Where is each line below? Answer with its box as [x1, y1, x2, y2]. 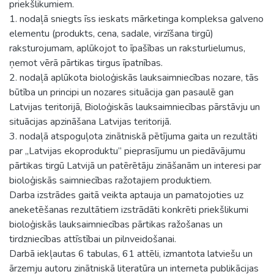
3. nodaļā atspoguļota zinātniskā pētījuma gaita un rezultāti [9, 129, 257, 143]
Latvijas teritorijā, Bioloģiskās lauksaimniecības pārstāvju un [9, 100, 260, 114]
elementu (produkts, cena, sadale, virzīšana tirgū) [9, 26, 213, 40]
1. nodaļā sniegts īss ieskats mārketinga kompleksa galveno [9, 12, 264, 26]
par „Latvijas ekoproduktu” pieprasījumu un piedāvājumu [9, 144, 245, 158]
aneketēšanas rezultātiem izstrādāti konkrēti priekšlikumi [9, 202, 248, 217]
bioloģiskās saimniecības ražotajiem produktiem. [9, 173, 212, 187]
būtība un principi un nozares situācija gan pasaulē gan [9, 85, 234, 99]
